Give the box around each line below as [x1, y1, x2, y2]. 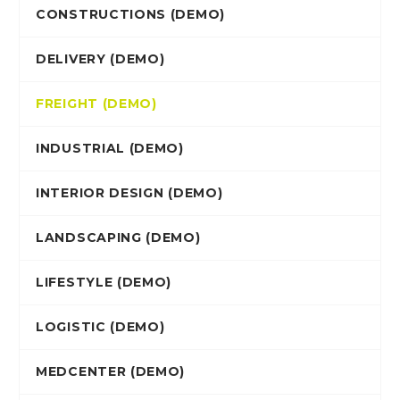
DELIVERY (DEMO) [36, 51, 165, 68]
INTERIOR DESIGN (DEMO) [36, 185, 223, 202]
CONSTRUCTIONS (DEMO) [36, 6, 225, 23]
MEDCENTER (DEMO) [36, 363, 186, 380]
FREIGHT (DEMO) [36, 96, 157, 112]
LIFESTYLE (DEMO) [36, 274, 172, 291]
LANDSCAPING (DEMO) [36, 229, 201, 246]
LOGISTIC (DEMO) [36, 319, 165, 336]
